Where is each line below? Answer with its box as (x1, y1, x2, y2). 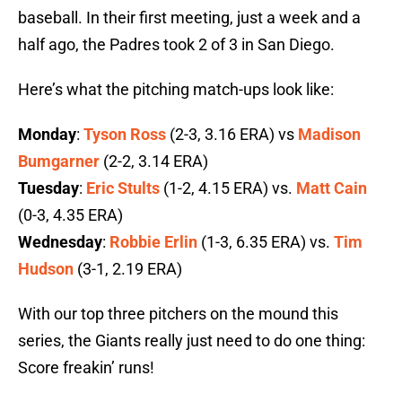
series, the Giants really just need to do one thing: (18, 331, 365, 351)
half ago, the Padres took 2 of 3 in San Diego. (18, 35, 335, 55)
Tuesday (18, 179, 79, 198)
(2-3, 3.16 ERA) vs (166, 125, 298, 144)
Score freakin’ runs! (18, 358, 154, 378)
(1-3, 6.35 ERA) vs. (197, 232, 334, 252)
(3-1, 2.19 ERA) (74, 259, 182, 279)
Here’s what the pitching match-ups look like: (18, 80, 334, 100)
